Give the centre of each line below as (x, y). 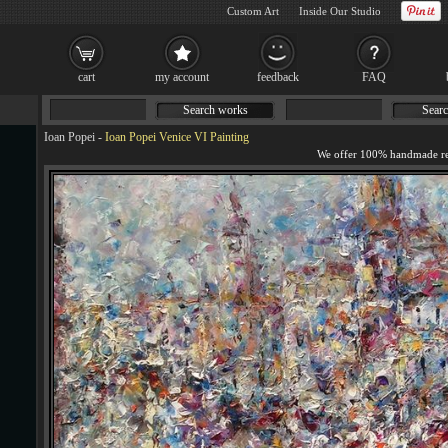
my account (182, 77)
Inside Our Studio (340, 11)
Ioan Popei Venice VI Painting (177, 137)
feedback (278, 77)
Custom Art (253, 11)
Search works (215, 110)
